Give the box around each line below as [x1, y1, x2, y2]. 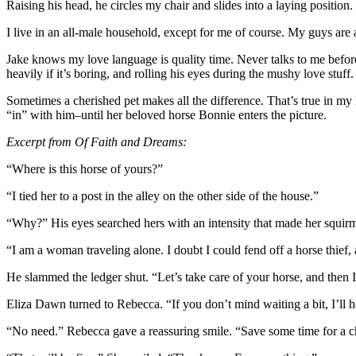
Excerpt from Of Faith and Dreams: [6, 134, 187, 149]
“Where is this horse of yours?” [6, 161, 163, 176]
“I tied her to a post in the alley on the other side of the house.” [6, 188, 319, 203]
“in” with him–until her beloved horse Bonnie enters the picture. [6, 107, 327, 122]
